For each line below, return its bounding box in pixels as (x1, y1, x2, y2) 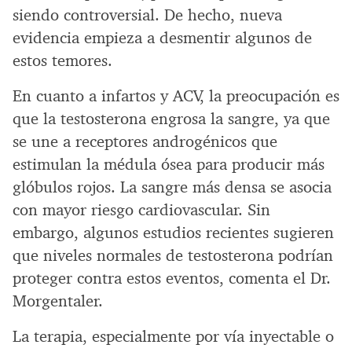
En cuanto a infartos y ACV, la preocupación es (13, 86, 339, 107)
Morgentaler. (13, 291, 103, 312)
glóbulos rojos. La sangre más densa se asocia (13, 177, 332, 198)
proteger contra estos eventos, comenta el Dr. (13, 268, 331, 289)
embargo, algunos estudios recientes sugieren (13, 222, 334, 244)
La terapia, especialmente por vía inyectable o (13, 326, 334, 347)
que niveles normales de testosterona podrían (13, 245, 333, 266)
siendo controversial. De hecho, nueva (13, 5, 282, 26)
